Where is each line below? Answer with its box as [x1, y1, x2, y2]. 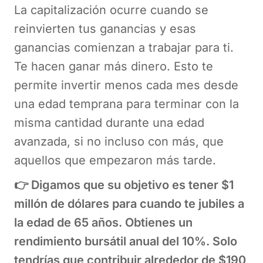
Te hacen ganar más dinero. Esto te [14, 59, 213, 73]
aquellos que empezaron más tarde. [14, 153, 216, 167]
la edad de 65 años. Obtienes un [14, 215, 193, 230]
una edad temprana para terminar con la [14, 96, 239, 111]
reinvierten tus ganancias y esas [14, 21, 196, 36]
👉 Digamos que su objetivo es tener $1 [14, 177, 234, 192]
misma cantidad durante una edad [14, 115, 204, 130]
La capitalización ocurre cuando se [14, 2, 208, 17]
